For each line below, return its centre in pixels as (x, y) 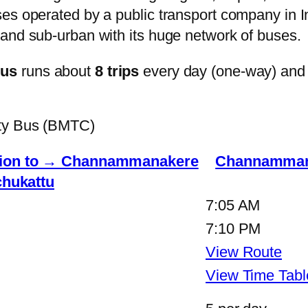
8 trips (117, 71)
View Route (244, 252)
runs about (56, 71)
